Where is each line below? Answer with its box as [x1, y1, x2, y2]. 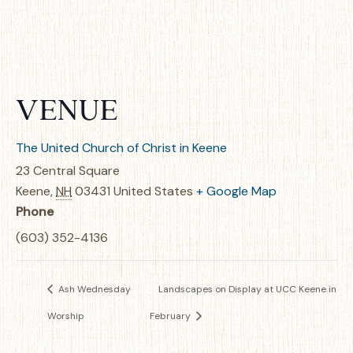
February [149, 309, 193, 322]
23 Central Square [16, 162, 120, 179]
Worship [47, 309, 84, 322]
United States [113, 183, 193, 199]
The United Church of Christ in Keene [16, 139, 227, 156]
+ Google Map [196, 183, 277, 199]
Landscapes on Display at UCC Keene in [158, 283, 336, 296]
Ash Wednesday [56, 283, 131, 296]
